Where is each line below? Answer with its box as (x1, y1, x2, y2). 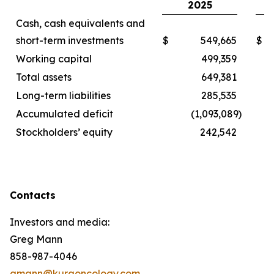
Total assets (16, 71, 72, 83)
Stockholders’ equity (16, 126, 113, 138)
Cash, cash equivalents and (16, 17, 145, 29)
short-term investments (16, 34, 124, 46)
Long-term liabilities (16, 89, 111, 102)
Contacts (10, 189, 56, 201)
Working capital (16, 53, 92, 65)
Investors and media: (10, 216, 109, 228)
